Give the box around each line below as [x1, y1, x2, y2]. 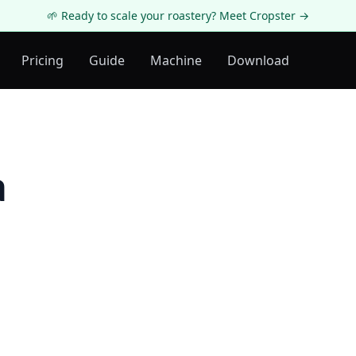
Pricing [21, 52, 64, 69]
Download [226, 52, 289, 69]
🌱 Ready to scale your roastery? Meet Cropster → [47, 8, 309, 23]
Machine [149, 52, 202, 69]
